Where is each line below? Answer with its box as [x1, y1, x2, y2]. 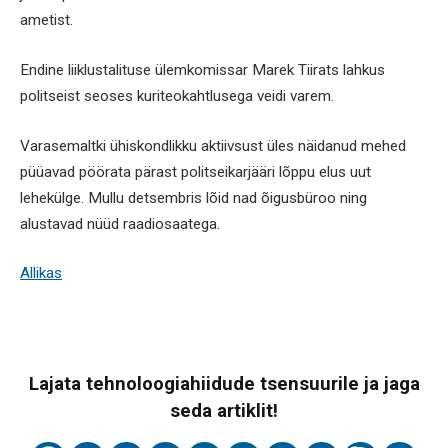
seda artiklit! [170, 400, 278, 423]
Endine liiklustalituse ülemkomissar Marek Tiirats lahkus [20, 60, 385, 79]
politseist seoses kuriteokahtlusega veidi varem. [20, 86, 334, 105]
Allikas [20, 264, 62, 283]
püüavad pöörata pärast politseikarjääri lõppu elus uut [20, 162, 371, 181]
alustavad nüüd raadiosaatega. [20, 214, 220, 233]
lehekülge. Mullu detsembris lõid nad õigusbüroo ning [20, 188, 367, 207]
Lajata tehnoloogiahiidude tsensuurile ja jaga [28, 373, 420, 396]
